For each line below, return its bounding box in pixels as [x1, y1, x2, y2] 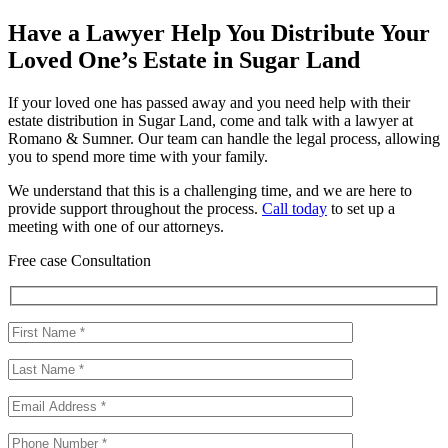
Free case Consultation [8, 252, 151, 270]
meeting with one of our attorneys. [8, 218, 224, 236]
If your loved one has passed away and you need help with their [8, 94, 410, 112]
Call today [262, 200, 327, 218]
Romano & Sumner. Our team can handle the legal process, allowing [8, 130, 440, 148]
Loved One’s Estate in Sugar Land [8, 47, 360, 74]
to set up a [327, 200, 395, 218]
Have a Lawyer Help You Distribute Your [8, 20, 430, 47]
